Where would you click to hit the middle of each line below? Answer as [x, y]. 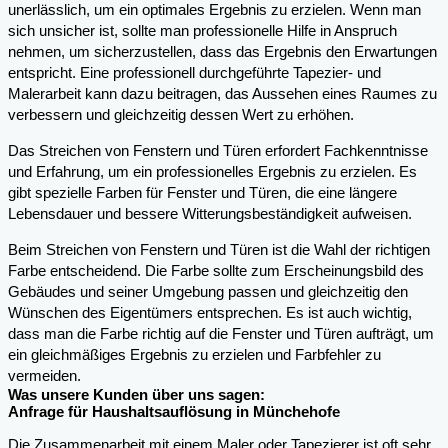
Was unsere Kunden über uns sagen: [136, 394]
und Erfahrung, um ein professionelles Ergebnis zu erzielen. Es [212, 171]
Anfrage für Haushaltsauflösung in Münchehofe [174, 411]
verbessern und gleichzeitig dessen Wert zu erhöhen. [181, 115]
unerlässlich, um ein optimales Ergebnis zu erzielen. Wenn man [214, 10]
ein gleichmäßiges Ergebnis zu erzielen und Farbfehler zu [194, 354]
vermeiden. [44, 375]
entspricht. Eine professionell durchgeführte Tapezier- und [194, 73]
